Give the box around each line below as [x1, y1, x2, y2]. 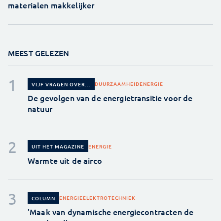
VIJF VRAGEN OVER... [32, 80, 91, 88]
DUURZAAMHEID [95, 80, 140, 88]
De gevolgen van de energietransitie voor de [28, 92, 193, 104]
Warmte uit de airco [28, 154, 102, 166]
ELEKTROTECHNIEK [83, 194, 136, 202]
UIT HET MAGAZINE [32, 143, 84, 150]
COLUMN [32, 194, 55, 202]
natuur [28, 103, 52, 114]
